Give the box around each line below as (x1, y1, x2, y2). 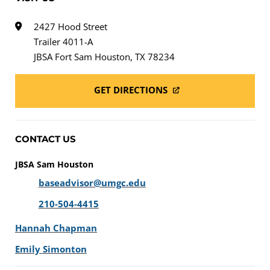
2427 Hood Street (34, 20, 107, 33)
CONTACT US (15, 133, 76, 145)
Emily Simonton (15, 243, 87, 256)
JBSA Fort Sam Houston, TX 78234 (34, 51, 175, 63)
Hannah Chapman (15, 222, 97, 234)
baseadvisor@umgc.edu (38, 177, 146, 189)
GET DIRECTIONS (94, 84, 170, 96)
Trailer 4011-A (34, 36, 93, 48)
